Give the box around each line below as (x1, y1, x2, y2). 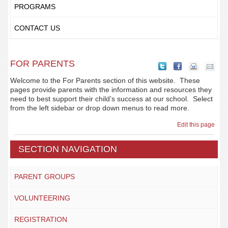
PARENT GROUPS (14, 173, 75, 181)
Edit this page (177, 121, 218, 128)
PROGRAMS (14, 3, 55, 11)
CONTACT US (14, 24, 60, 32)
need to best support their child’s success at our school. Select (10, 95, 213, 103)
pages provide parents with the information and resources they (10, 85, 212, 94)
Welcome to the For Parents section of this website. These (10, 76, 200, 84)
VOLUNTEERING (14, 194, 70, 202)
